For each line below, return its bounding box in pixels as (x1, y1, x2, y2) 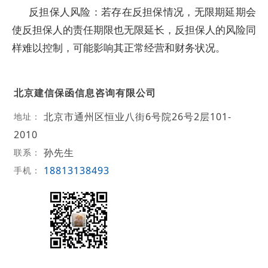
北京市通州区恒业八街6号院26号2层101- (43, 109, 232, 123)
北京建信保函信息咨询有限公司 (13, 86, 156, 99)
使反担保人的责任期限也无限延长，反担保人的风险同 (12, 23, 256, 36)
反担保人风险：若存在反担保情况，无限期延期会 (29, 5, 256, 19)
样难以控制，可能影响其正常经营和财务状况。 (12, 41, 226, 54)
